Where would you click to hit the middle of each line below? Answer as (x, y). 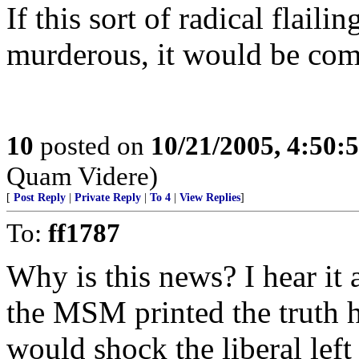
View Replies (210, 198)
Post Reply (40, 198)
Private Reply (108, 198)
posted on (92, 145)
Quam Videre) (82, 176)
